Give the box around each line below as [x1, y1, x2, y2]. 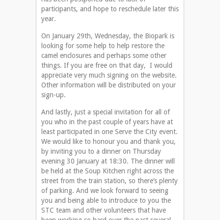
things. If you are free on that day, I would [41, 61, 172, 70]
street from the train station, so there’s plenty [41, 177, 178, 185]
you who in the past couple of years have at [41, 118, 173, 126]
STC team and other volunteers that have [41, 206, 166, 215]
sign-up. [41, 91, 66, 99]
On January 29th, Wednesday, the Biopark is [41, 32, 174, 40]
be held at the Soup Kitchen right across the [41, 167, 174, 175]
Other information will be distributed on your [41, 81, 176, 89]
